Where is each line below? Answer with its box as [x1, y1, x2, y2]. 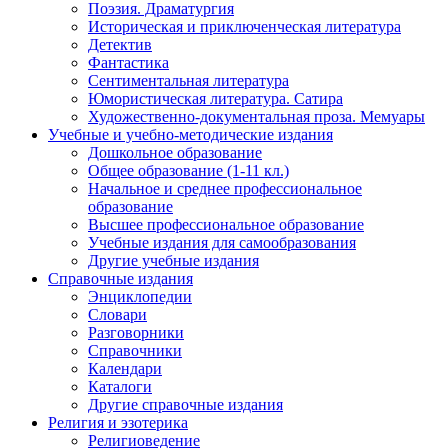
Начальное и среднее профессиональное [88, 180, 362, 198]
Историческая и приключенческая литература [88, 18, 401, 36]
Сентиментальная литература [88, 72, 289, 90]
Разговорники [88, 324, 184, 342]
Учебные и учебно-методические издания [48, 126, 333, 144]
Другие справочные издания [88, 396, 283, 414]
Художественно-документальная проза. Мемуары [88, 108, 425, 126]
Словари [88, 306, 147, 324]
